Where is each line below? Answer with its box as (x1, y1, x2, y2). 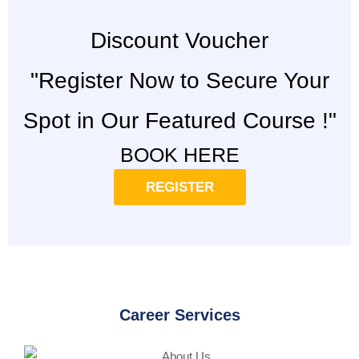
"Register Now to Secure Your (30, 67, 329, 93)
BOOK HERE (119, 143, 240, 166)
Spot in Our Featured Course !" (22, 107, 337, 133)
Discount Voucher (91, 27, 268, 53)
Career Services (119, 305, 240, 324)
